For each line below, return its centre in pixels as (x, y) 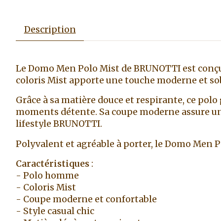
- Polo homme (47, 176)
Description (50, 29)
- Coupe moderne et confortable (86, 200)
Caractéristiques (53, 164)
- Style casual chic (55, 211)
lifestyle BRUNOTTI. (59, 124)
